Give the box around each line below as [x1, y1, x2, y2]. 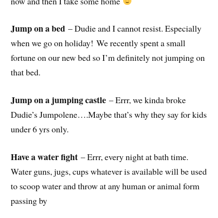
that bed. [11, 66, 41, 78]
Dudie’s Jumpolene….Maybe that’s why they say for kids [11, 109, 207, 121]
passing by [11, 194, 48, 206]
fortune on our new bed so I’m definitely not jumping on [11, 52, 205, 64]
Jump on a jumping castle [11, 93, 107, 107]
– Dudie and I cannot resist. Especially [65, 22, 202, 35]
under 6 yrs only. [11, 123, 69, 135]
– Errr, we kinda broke [106, 94, 186, 106]
